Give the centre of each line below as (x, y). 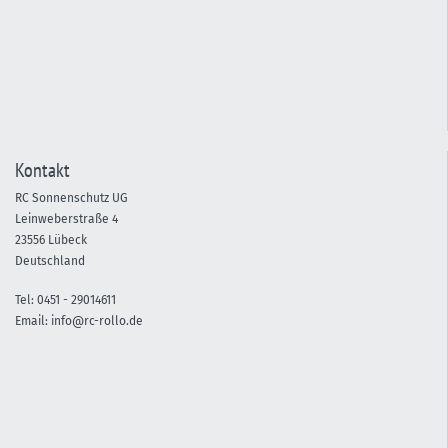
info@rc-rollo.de (97, 321)
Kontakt (42, 169)
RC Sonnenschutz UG (71, 198)
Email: (33, 321)
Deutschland (50, 261)
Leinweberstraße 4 (66, 219)
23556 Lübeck (51, 240)
